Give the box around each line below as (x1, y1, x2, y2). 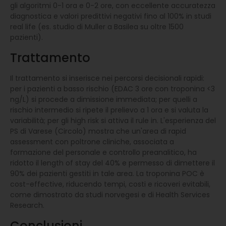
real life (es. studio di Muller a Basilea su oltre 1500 (10, 21, 184, 32)
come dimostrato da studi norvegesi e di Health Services (10, 189, 210, 200)
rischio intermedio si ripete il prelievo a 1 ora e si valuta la (10, 104, 208, 115)
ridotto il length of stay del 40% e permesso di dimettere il (10, 157, 215, 168)
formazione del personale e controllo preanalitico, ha (10, 147, 197, 157)
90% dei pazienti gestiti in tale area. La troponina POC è (10, 168, 204, 179)
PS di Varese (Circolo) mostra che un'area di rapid (10, 126, 186, 136)
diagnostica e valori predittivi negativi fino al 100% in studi (10, 11, 211, 21)
